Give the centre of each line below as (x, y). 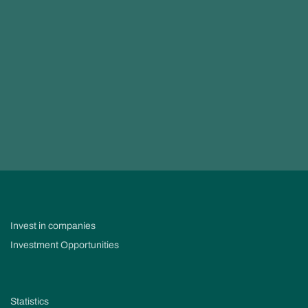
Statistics (30, 301)
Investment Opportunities (65, 245)
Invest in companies (53, 226)
